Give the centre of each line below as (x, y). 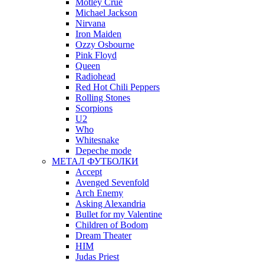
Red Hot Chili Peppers (118, 87)
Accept (89, 172)
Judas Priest (97, 257)
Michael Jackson (106, 13)
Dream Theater (103, 236)
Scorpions (94, 108)
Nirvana (90, 24)
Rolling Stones (103, 98)
